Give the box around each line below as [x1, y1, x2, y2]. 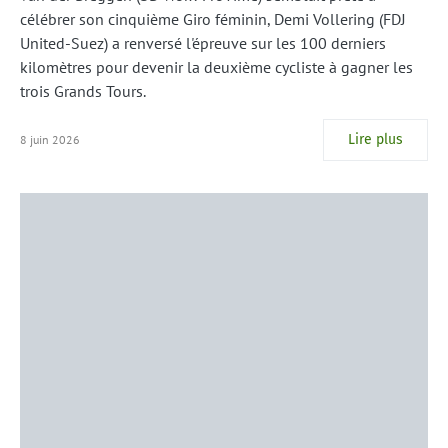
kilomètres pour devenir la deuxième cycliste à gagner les [20, 56, 413, 77]
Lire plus [348, 130, 403, 148]
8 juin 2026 [20, 131, 80, 147]
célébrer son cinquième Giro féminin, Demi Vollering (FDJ [20, 8, 406, 29]
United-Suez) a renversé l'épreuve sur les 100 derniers [20, 32, 386, 53]
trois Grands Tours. [20, 80, 146, 101]
